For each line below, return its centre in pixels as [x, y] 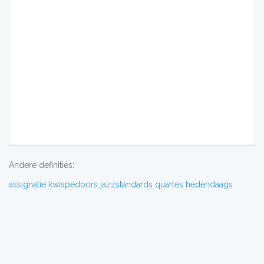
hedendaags [209, 184]
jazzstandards [126, 184]
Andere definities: [42, 165]
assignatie [27, 184]
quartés [169, 184]
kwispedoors [73, 184]
